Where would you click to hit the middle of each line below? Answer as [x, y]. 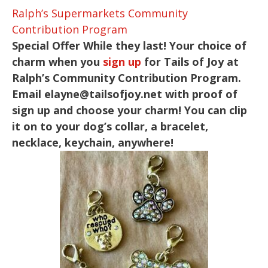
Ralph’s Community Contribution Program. [127, 77]
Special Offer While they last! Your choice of [129, 45]
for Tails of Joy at [190, 61]
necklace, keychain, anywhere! [93, 142]
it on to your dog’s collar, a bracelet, [110, 126]
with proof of [200, 94]
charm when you [57, 61]
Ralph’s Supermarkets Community [100, 13]
